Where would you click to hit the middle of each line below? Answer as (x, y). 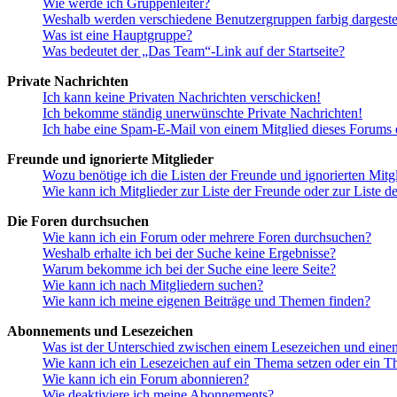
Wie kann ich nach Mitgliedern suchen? (153, 284)
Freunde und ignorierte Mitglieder (110, 159)
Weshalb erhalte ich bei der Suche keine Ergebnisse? (189, 253)
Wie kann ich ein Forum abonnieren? (146, 378)
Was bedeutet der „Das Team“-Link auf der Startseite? (194, 51)
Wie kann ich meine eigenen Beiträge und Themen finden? (206, 300)
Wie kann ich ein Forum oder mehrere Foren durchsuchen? (207, 237)
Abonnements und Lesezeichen (100, 331)
